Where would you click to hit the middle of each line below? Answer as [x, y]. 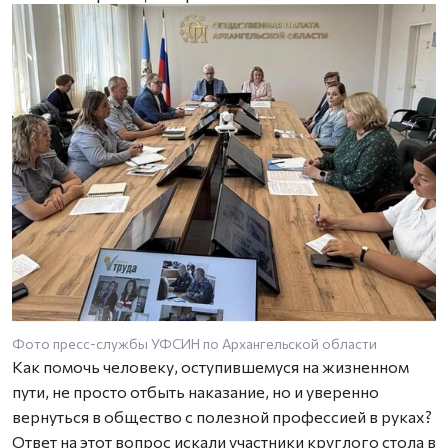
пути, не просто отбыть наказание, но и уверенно [195, 391]
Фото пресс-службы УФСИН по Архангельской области [194, 343]
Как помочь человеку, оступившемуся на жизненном [210, 366]
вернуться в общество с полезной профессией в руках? [222, 416]
